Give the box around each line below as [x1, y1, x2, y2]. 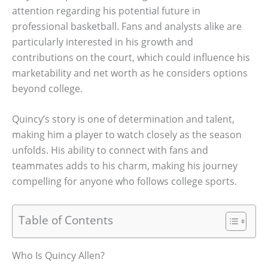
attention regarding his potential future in [12, 4, 200, 17]
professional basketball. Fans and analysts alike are [12, 19, 242, 33]
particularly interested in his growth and [12, 35, 193, 48]
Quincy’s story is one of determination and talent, [12, 112, 234, 126]
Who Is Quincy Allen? [12, 248, 105, 262]
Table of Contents [19, 212, 113, 229]
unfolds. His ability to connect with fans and [12, 144, 208, 157]
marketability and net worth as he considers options [12, 66, 248, 80]
